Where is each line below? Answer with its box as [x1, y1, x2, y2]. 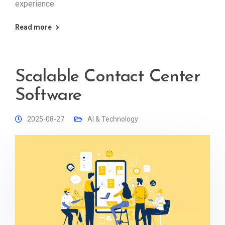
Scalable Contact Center [15, 68, 200, 86]
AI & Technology [87, 115, 138, 124]
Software [15, 87, 82, 105]
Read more [15, 23, 52, 32]
